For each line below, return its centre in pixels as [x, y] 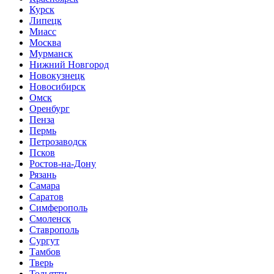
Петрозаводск [58, 141]
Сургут [44, 240]
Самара [45, 185]
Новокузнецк [57, 75]
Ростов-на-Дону [63, 163]
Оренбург [50, 108]
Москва [45, 42]
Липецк [46, 20]
